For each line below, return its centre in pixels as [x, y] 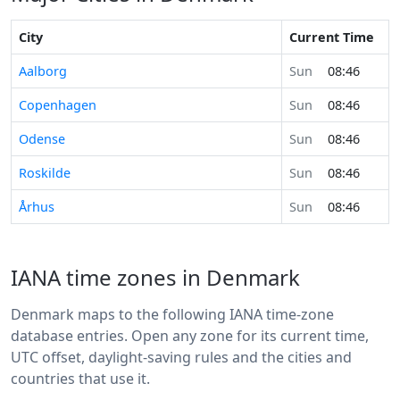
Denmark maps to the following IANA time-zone [172, 314]
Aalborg [43, 71]
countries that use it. [80, 378]
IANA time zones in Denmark [155, 277]
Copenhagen [58, 104]
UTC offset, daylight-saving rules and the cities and [181, 357]
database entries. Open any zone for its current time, [190, 335]
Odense [42, 138]
